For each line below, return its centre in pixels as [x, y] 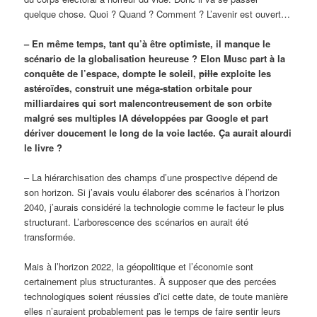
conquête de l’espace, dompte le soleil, [112, 74]
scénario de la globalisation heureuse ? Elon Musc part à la [155, 59]
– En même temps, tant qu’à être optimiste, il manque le [148, 44]
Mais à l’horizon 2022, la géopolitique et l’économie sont [139, 267]
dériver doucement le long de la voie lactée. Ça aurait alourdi [158, 133]
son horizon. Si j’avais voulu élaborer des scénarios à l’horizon [152, 192]
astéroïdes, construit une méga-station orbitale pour [138, 88]
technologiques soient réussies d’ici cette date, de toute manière [156, 296]
